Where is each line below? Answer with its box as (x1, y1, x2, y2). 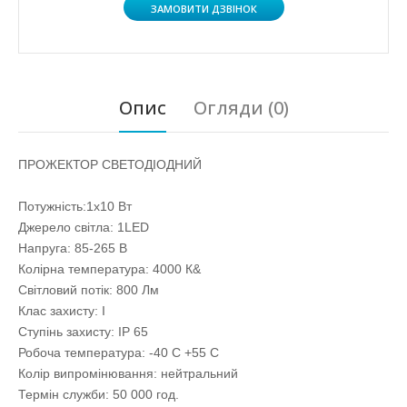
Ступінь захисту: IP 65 (18, 323, 148, 339)
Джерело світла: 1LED (18, 219, 149, 234)
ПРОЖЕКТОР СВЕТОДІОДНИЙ (18, 156, 202, 172)
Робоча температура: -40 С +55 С (18, 344, 219, 360)
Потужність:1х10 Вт (18, 198, 132, 213)
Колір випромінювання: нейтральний (18, 365, 238, 381)
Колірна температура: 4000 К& (18, 261, 201, 276)
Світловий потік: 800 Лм (18, 282, 159, 297)
